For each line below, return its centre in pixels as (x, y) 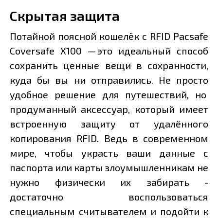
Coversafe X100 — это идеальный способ (109, 51)
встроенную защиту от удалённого (109, 124)
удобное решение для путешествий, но (109, 95)
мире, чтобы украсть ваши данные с (109, 153)
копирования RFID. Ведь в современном (109, 138)
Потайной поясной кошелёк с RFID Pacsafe (109, 36)
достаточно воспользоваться (109, 197)
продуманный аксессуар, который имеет (109, 109)
